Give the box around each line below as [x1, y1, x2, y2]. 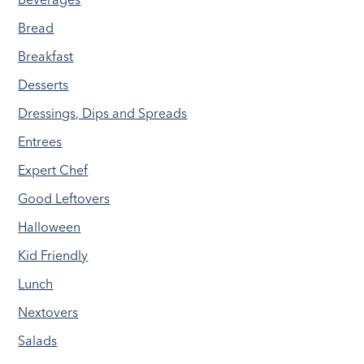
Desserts [18, 76, 69, 93]
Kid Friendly [18, 247, 89, 264]
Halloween [18, 219, 81, 236]
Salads [18, 332, 58, 349]
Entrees [18, 133, 63, 150]
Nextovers [18, 304, 79, 321]
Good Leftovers [18, 190, 110, 207]
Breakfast [18, 48, 74, 65]
